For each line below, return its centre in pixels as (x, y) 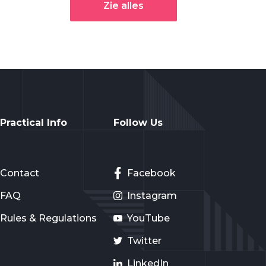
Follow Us (138, 122)
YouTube (148, 218)
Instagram (152, 195)
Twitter (144, 240)
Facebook (151, 173)
